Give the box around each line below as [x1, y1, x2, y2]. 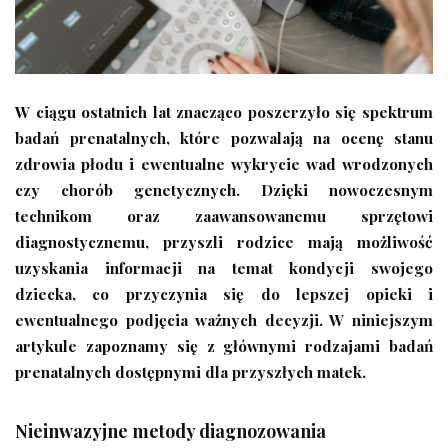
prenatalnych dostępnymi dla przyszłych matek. [15, 360, 366, 382]
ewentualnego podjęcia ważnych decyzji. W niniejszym [15, 308, 433, 330]
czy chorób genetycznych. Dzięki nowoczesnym [15, 178, 433, 200]
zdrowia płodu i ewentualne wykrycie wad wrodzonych [15, 152, 433, 174]
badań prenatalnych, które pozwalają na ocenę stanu [15, 126, 433, 148]
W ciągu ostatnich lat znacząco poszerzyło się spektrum [15, 100, 433, 122]
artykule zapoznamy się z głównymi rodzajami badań [15, 334, 433, 356]
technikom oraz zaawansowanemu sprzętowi [15, 204, 433, 226]
